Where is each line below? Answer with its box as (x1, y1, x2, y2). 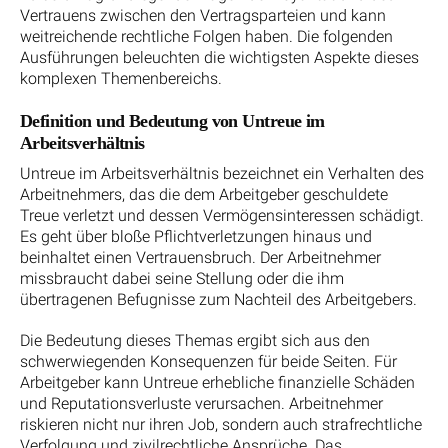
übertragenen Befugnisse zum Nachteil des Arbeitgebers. (20, 289, 417, 309)
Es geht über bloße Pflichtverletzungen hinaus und (20, 226, 372, 246)
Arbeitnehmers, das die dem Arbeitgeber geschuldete (20, 184, 388, 204)
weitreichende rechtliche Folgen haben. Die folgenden (20, 26, 393, 46)
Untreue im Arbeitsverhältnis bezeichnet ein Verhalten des (20, 163, 424, 183)
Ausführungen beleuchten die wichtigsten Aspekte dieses (20, 47, 419, 67)
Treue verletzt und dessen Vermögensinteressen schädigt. (20, 205, 424, 225)
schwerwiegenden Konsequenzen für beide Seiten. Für (20, 352, 397, 372)
